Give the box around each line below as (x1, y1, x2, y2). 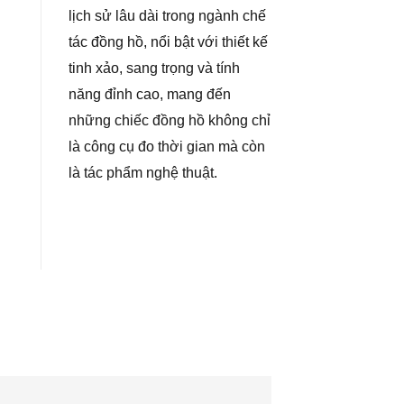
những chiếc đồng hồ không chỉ (69, 113, 271, 129)
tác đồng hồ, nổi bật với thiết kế (69, 34, 268, 50)
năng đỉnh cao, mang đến (69, 87, 231, 103)
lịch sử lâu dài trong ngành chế (69, 8, 266, 24)
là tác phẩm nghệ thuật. (69, 165, 217, 181)
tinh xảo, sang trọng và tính (69, 60, 240, 77)
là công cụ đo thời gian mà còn (69, 139, 265, 155)
